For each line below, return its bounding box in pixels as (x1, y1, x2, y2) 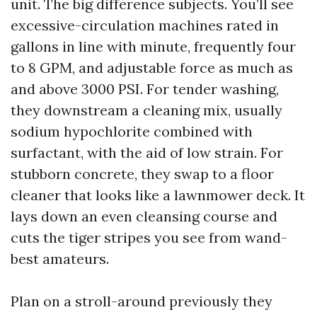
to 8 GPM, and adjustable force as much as (11, 59, 293, 76)
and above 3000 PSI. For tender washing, (11, 80, 279, 98)
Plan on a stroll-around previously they (11, 292, 272, 310)
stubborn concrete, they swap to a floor (11, 165, 274, 183)
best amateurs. (11, 250, 109, 267)
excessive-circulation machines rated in (11, 16, 279, 34)
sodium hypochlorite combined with (11, 122, 253, 140)
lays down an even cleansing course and (11, 207, 277, 225)
